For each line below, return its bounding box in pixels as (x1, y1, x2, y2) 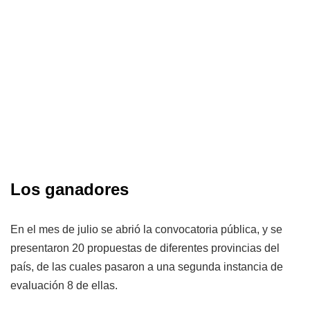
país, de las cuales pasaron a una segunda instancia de (10, 261, 283, 273)
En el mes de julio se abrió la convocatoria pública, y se (10, 224, 282, 236)
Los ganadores (10, 180, 129, 199)
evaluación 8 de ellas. (10, 280, 118, 292)
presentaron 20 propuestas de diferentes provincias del (10, 242, 280, 255)
